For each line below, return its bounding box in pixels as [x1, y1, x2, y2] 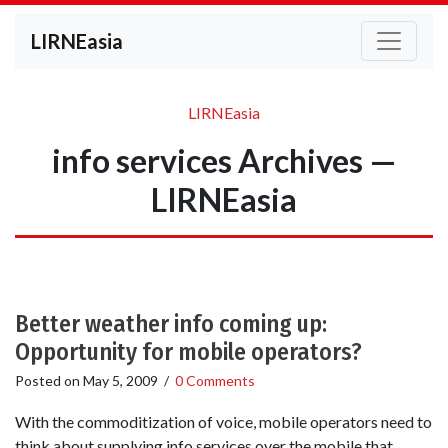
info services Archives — [51, 141, 397, 180]
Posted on [15, 372, 83, 389]
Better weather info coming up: [15, 310, 327, 338]
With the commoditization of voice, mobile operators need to [15, 412, 432, 432]
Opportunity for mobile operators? [15, 338, 362, 366]
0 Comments [175, 372, 255, 389]
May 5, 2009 [83, 372, 158, 389]
